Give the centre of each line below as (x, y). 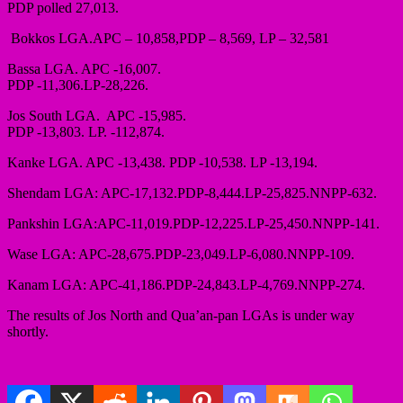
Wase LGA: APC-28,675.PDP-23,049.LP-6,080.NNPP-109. (181, 254)
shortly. (28, 331)
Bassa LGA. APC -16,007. (84, 68)
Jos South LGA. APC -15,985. (99, 115)
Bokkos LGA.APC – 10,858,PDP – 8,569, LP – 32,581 (168, 38)
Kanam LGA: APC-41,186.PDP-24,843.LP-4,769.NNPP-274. (186, 284)
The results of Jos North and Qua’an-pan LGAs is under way (181, 315)
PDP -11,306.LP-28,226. (78, 85)
